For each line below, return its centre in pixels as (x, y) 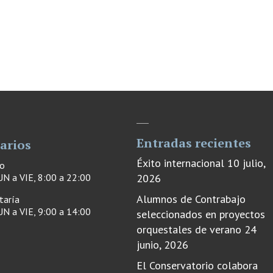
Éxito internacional (180, 163)
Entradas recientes (194, 143)
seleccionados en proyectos (201, 214)
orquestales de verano (189, 229)
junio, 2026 (162, 244)
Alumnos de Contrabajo (191, 199)
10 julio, (246, 163)
